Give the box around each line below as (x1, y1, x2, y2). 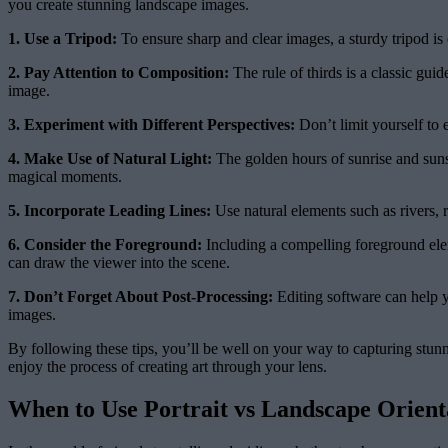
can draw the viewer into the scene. (8, 254, 230, 272)
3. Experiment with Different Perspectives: (8, 116, 295, 134)
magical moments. (8, 168, 122, 186)
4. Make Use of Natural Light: (8, 150, 212, 168)
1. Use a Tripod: (8, 30, 117, 48)
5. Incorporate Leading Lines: (8, 202, 211, 220)
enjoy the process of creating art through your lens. (8, 358, 327, 376)
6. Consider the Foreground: (8, 236, 202, 254)
